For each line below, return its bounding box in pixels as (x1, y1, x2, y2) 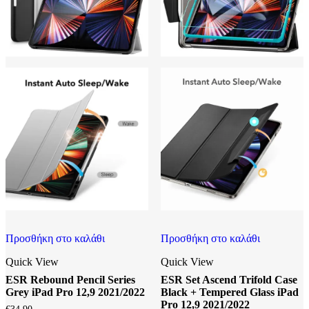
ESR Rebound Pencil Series (6, 274, 135, 286)
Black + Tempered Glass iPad (160, 286, 299, 299)
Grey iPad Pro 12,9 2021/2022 (6, 286, 145, 299)
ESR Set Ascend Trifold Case (160, 274, 297, 286)
